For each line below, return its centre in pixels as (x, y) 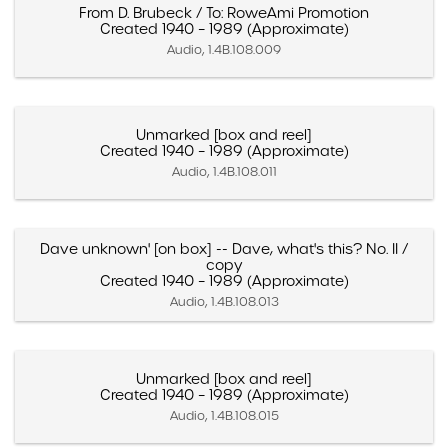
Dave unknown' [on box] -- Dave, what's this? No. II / (224, 248)
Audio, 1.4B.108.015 (224, 415)
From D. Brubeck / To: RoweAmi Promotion (224, 12)
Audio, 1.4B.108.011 (224, 171)
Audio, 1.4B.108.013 (224, 301)
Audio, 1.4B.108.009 (224, 49)
